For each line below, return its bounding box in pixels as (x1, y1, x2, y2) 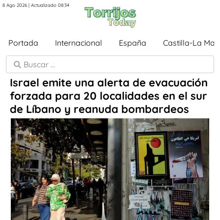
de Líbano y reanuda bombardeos (10, 102, 189, 116)
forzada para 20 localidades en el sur (10, 89, 207, 103)
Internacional (55, 38, 102, 48)
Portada (8, 38, 38, 48)
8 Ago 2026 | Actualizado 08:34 (2, 2, 69, 8)
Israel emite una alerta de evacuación (10, 76, 208, 89)
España (119, 38, 146, 48)
